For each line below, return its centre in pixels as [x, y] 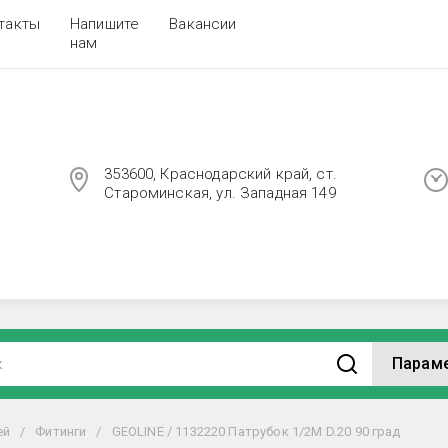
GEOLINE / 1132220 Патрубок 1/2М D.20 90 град [256, 431]
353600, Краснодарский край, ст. [220, 173]
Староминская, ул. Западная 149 [220, 192]
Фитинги [61, 431]
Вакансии [203, 24]
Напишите [105, 24]
